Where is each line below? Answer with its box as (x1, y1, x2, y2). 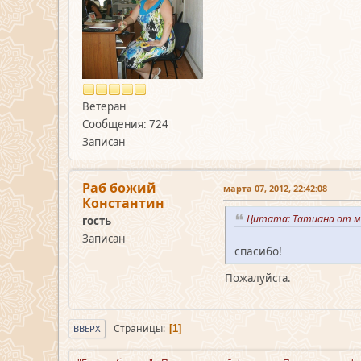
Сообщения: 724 (82, 116, 168, 131)
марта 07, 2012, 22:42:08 (223, 181, 327, 194)
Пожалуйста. (225, 271, 291, 286)
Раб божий (82, 178, 156, 197)
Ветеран (82, 98, 126, 114)
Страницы (114, 321, 163, 335)
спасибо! (234, 243, 282, 259)
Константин (82, 193, 164, 212)
